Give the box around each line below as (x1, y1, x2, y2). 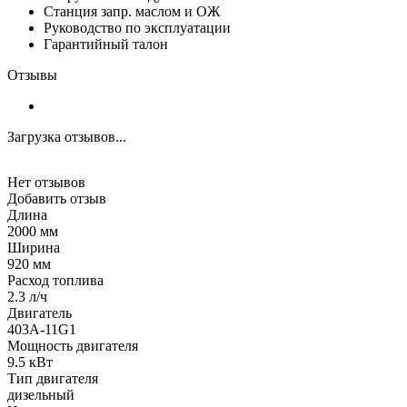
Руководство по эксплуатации (44, 19, 231, 35)
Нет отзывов (7, 174, 85, 190)
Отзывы (7, 66, 57, 83)
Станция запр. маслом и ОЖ (44, 3, 220, 19)
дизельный (7, 386, 74, 402)
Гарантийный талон (44, 35, 168, 52)
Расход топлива (7, 272, 104, 288)
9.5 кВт (7, 353, 53, 370)
